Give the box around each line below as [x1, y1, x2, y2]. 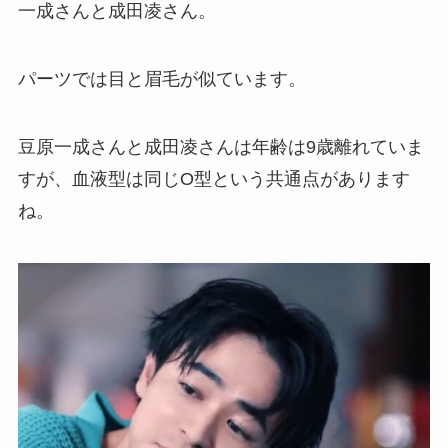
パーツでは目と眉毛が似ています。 [17, 69, 306, 90]
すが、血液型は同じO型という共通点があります [17, 169, 410, 189]
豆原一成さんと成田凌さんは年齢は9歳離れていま [17, 137, 424, 157]
